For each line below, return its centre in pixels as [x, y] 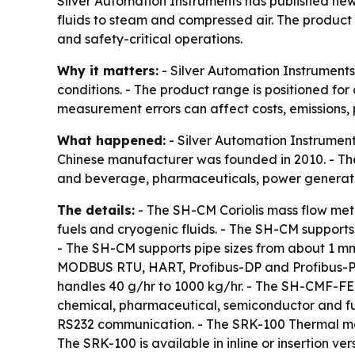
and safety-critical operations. [150, 38]
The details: [96, 210]
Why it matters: [108, 70]
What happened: [111, 140]
